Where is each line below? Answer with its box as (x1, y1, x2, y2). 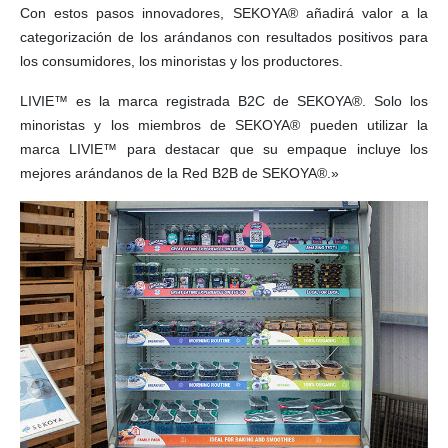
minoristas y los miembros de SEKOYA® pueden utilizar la (20, 117, 428, 134)
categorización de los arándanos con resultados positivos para (20, 29, 428, 46)
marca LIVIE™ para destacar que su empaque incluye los (20, 141, 428, 158)
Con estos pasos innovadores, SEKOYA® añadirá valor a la (20, 5, 428, 22)
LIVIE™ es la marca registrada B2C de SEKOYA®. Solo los (20, 93, 428, 110)
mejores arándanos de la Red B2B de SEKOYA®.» (20, 165, 339, 182)
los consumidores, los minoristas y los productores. (20, 53, 343, 70)
